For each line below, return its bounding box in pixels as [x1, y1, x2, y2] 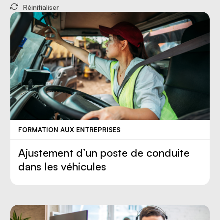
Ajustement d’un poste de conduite [18, 146, 190, 160]
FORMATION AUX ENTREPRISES [18, 126, 121, 134]
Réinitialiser [23, 3, 59, 12]
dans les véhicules [18, 160, 107, 173]
